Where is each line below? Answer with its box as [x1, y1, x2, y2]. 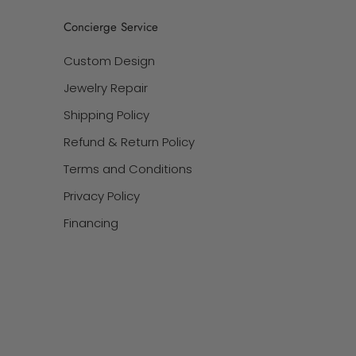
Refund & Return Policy [64, 133, 195, 150]
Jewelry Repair [64, 79, 148, 96]
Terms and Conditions [64, 160, 192, 177]
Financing [64, 214, 118, 231]
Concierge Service [64, 17, 158, 36]
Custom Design [64, 52, 155, 69]
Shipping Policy [64, 106, 149, 123]
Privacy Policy [64, 187, 140, 204]
